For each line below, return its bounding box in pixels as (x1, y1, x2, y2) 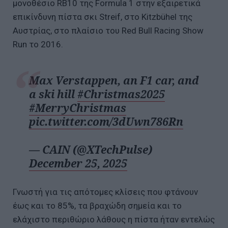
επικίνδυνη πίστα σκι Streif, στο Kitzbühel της (13, 11, 192, 22)
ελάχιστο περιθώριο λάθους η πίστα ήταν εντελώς (13, 214, 215, 224)
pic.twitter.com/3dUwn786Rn (28, 114, 183, 129)
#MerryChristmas (28, 100, 126, 115)
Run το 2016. (13, 39, 63, 49)
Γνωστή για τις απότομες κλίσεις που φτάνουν (13, 186, 198, 197)
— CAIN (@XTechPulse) (28, 142, 152, 157)
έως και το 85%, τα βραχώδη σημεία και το (13, 200, 182, 211)
